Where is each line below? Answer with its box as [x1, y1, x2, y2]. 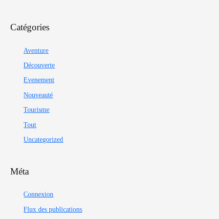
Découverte [23, 61, 55, 69]
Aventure [23, 46, 49, 54]
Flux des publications [23, 205, 83, 213]
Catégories [10, 22, 50, 33]
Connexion [23, 191, 54, 198]
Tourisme [23, 106, 50, 114]
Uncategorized [23, 135, 64, 143]
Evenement [23, 76, 55, 84]
